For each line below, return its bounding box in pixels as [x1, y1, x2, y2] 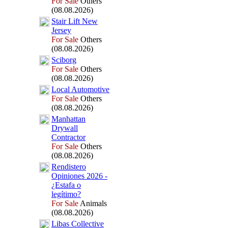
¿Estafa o [51, 181, 81, 189]
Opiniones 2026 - [51, 172, 107, 180]
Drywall [51, 124, 78, 132]
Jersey [51, 26, 71, 35]
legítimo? [51, 190, 81, 198]
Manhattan [51, 115, 85, 123]
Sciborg [51, 55, 76, 64]
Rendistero [51, 162, 86, 171]
